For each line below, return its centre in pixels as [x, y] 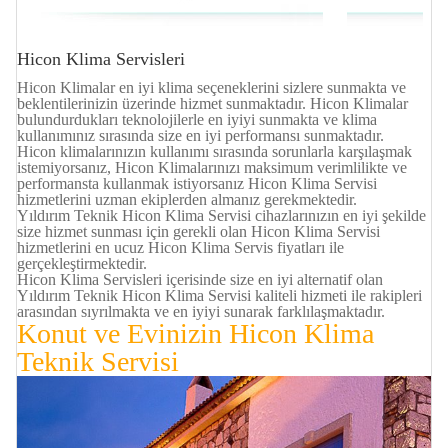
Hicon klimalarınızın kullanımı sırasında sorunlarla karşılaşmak [214, 152]
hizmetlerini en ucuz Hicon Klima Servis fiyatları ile [180, 248]
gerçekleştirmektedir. [82, 264]
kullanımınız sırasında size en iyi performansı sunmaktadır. [200, 136]
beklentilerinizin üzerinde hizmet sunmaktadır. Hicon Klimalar [212, 104]
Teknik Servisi [98, 362]
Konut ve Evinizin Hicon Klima [195, 334]
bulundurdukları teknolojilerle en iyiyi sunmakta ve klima [197, 120]
